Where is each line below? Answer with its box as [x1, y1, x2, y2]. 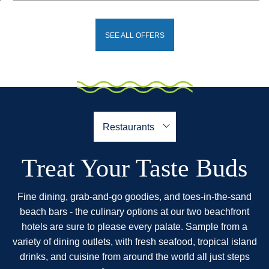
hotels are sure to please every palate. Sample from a [22, 221, 247, 232]
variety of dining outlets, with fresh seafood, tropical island [12, 236, 257, 247]
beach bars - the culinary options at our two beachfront [20, 206, 249, 217]
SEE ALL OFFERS [104, 31, 165, 40]
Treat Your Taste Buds [22, 154, 247, 182]
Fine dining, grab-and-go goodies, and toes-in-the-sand [17, 191, 252, 202]
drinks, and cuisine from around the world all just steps [19, 251, 250, 262]
